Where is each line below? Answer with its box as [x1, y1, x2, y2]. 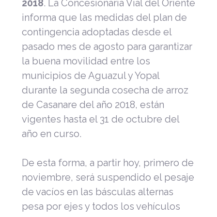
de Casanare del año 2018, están [22, 98, 164, 110]
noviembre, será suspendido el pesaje [22, 171, 194, 183]
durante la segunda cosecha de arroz [22, 84, 188, 96]
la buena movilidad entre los [22, 55, 150, 67]
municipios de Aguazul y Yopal [22, 69, 159, 81]
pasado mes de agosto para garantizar [22, 40, 192, 52]
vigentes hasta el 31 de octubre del [22, 113, 179, 125]
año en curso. [22, 127, 81, 139]
